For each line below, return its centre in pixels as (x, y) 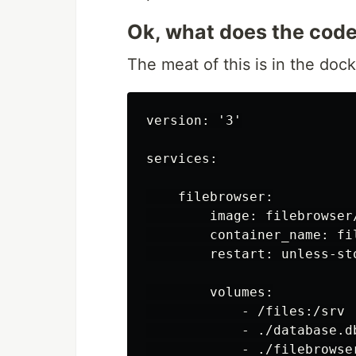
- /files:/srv (246, 311)
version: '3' (194, 121)
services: (182, 159)
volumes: (210, 292)
